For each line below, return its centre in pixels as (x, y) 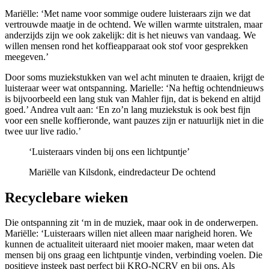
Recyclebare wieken (66, 197)
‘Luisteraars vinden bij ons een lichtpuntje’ (109, 151)
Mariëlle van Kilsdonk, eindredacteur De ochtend (122, 172)
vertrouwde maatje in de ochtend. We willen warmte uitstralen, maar (134, 24)
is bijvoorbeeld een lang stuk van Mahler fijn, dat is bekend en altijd (133, 98)
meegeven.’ (27, 56)
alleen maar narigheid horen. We (191, 234)
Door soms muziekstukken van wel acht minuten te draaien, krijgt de (134, 77)
